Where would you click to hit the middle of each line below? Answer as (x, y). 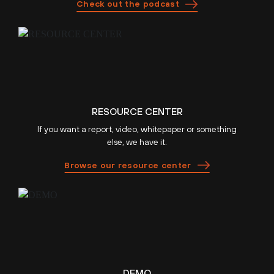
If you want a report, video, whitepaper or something (137, 129)
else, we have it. (137, 142)
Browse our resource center (128, 165)
